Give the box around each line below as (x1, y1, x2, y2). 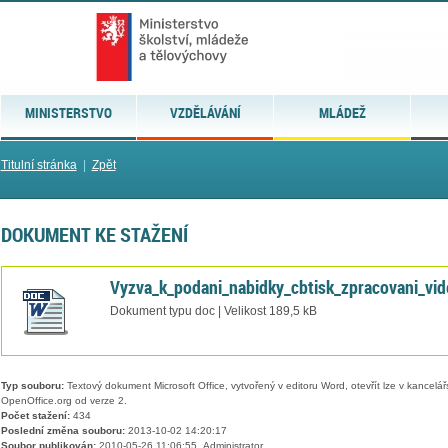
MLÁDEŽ (318, 103, 366, 122)
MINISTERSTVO (24, 103, 112, 122)
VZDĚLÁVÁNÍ (169, 103, 241, 122)
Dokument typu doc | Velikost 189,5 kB (109, 304, 317, 317)
